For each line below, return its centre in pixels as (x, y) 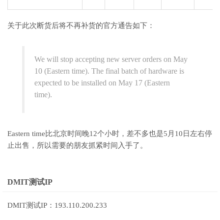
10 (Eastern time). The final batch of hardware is (109, 71)
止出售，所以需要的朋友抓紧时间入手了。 (77, 145)
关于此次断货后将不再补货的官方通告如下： (81, 25)
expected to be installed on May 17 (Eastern (102, 82)
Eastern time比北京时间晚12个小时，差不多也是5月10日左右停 (110, 133)
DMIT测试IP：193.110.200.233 (57, 205)
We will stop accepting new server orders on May (111, 59)
